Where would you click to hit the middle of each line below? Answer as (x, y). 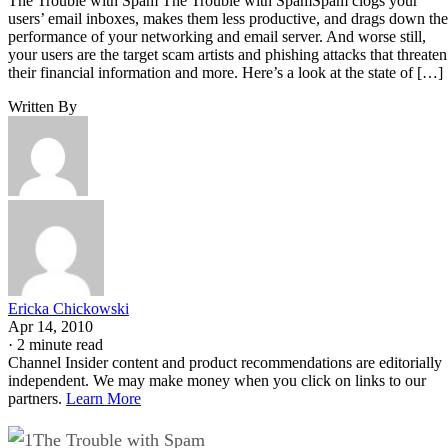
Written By (42, 106)
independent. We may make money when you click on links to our (217, 380)
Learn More (103, 398)
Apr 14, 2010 (50, 326)
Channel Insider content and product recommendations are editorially (225, 362)
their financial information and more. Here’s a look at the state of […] (225, 72)
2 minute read (60, 344)
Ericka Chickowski (68, 308)
